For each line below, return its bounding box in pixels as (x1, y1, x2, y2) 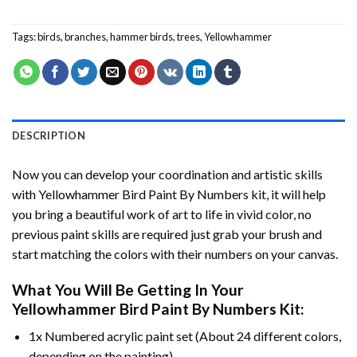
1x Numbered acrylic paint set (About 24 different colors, (28, 328, 341, 344)
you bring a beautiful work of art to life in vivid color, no (12, 206, 312, 222)
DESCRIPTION (12, 128, 85, 142)
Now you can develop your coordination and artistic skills (12, 166, 323, 182)
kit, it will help (249, 186, 326, 202)
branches (65, 29, 106, 43)
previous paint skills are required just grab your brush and (12, 226, 322, 241)
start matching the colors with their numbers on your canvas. (12, 245, 338, 261)
